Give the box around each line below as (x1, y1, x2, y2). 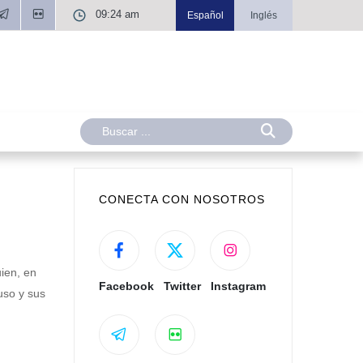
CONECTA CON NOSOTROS (99, 193, 265, 207)
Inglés (250, 10, 277, 21)
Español (186, 10, 224, 21)
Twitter (163, 280, 201, 293)
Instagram (210, 280, 266, 293)
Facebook (99, 280, 155, 293)
